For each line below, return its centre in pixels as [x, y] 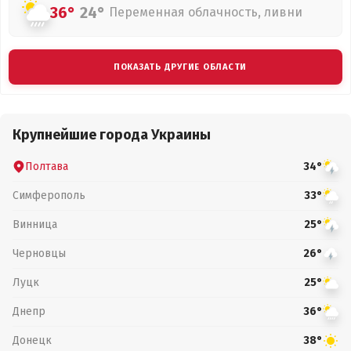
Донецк [32, 340]
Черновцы [39, 253]
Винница [35, 224]
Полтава [47, 166]
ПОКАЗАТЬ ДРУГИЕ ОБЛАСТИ [180, 67]
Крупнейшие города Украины [112, 135]
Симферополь [49, 195]
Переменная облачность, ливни [206, 12]
